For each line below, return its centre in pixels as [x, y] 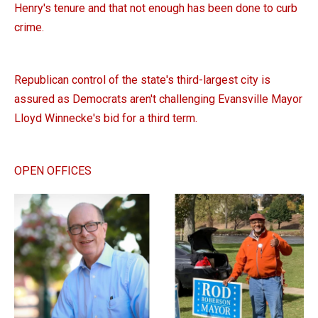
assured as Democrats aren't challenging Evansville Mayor [158, 99]
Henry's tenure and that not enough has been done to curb [156, 8]
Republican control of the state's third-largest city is [142, 80]
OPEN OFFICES [53, 171]
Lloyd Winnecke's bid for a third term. [106, 118]
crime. [29, 27]
